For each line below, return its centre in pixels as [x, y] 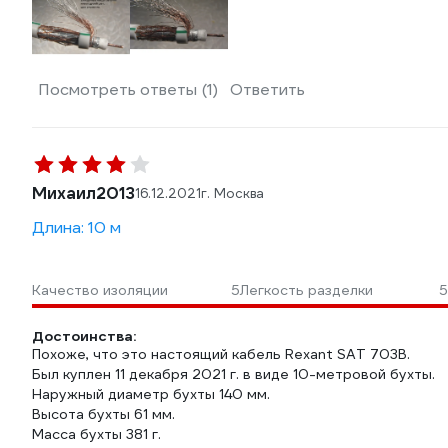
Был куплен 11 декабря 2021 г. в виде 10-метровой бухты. [233, 374]
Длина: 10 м [76, 227]
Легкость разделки [306, 290]
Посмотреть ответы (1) [128, 89]
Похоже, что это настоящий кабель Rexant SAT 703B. [221, 354]
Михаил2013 [83, 193]
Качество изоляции [100, 290]
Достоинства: [84, 336]
